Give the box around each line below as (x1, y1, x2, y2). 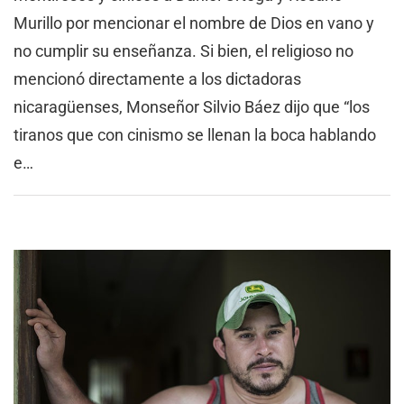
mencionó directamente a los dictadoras (14, 69, 301, 88)
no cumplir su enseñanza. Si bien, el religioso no (14, 41, 353, 60)
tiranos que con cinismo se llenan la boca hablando (14, 124, 376, 144)
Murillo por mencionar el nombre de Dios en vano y (14, 13, 374, 32)
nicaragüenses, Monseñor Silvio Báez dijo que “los (14, 96, 370, 116)
